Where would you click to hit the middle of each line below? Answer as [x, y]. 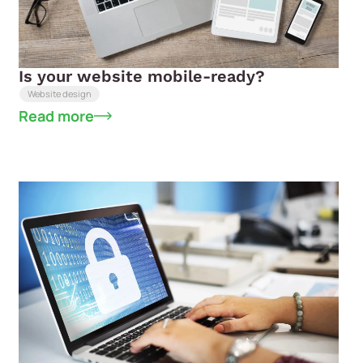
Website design [60, 94]
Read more [57, 115]
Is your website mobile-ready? [142, 76]
